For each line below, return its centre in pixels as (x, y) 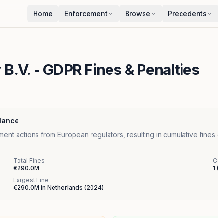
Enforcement (86, 13)
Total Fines (29, 160)
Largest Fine (31, 180)
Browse (138, 13)
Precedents (187, 13)
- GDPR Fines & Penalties (115, 70)
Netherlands (65, 188)
